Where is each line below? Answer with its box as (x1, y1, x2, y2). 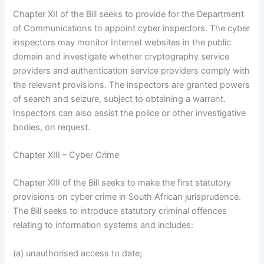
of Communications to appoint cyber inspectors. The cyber (13, 22, 250, 34)
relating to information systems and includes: (13, 220, 194, 231)
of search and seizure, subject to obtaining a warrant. (13, 93, 226, 104)
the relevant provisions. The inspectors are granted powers (13, 79, 250, 90)
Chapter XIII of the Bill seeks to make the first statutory (13, 177, 232, 189)
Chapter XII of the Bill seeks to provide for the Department (13, 8, 245, 19)
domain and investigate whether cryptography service (13, 51, 230, 62)
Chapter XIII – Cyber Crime (13, 149, 120, 160)
